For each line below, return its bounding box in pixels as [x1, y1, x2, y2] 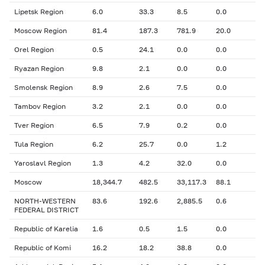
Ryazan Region [14, 64, 64, 73]
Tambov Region [14, 102, 66, 111]
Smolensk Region [14, 83, 73, 92]
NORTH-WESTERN [14, 196, 76, 205]
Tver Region [14, 121, 54, 130]
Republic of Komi [14, 243, 71, 252]
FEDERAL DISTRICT [14, 205, 79, 214]
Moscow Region [14, 26, 67, 35]
